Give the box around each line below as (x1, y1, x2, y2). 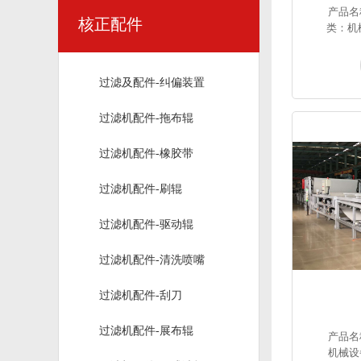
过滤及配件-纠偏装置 (99, 77, 205, 89)
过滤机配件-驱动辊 (99, 218, 193, 230)
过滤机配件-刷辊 (99, 183, 182, 195)
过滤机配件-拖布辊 (99, 112, 193, 124)
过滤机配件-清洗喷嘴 (99, 254, 205, 266)
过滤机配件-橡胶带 (99, 147, 193, 160)
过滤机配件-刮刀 (99, 289, 182, 301)
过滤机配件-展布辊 (99, 325, 193, 337)
